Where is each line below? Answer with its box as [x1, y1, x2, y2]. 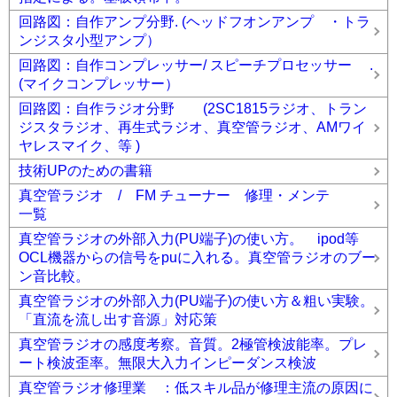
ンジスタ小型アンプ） [19, 33, 160, 48]
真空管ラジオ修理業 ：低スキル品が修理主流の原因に [19, 380, 373, 395]
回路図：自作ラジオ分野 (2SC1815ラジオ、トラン [19, 101, 367, 116]
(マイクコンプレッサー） [19, 76, 179, 91]
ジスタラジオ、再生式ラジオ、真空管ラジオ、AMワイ [19, 120, 366, 135]
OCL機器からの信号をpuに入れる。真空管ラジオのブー [19, 250, 376, 265]
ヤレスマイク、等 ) [19, 138, 154, 153]
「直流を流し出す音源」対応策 [19, 312, 217, 327]
